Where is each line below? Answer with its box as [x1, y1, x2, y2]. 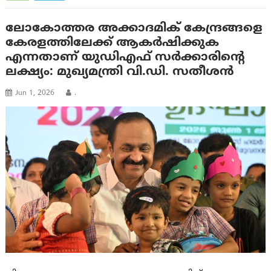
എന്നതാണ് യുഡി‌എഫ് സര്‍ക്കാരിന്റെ [5, 50, 246, 66]
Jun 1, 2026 [15, 89, 55, 99]
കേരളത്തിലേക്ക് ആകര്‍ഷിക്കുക [5, 36, 220, 51]
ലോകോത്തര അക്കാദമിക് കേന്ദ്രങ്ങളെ [5, 21, 263, 37]
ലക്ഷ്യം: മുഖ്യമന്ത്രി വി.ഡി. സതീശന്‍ [5, 65, 235, 80]
